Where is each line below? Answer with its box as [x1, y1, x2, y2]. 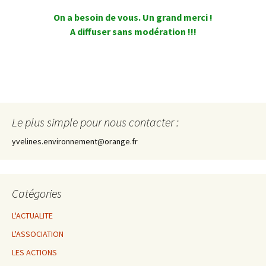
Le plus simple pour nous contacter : [12, 115, 179, 129]
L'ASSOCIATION [12, 229, 64, 239]
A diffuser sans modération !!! [69, 26, 197, 37]
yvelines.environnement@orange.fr [12, 136, 138, 147]
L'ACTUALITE [12, 210, 53, 221]
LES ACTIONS [12, 247, 57, 258]
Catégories [12, 186, 62, 201]
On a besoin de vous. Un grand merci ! [53, 11, 213, 23]
